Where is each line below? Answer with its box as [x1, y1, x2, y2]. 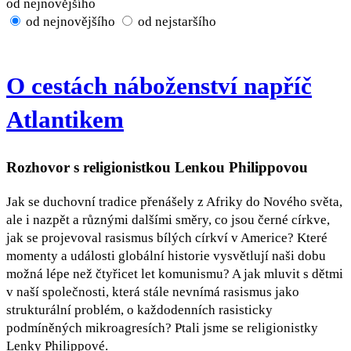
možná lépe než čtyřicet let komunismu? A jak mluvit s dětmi [6, 266, 343, 281]
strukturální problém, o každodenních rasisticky [6, 302, 273, 317]
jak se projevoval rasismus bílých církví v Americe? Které [6, 230, 327, 245]
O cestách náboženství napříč [6, 71, 312, 100]
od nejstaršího [138, 14, 216, 30]
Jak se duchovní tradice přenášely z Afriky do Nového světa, [6, 194, 342, 209]
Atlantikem [6, 105, 124, 133]
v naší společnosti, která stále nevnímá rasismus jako [6, 284, 299, 299]
